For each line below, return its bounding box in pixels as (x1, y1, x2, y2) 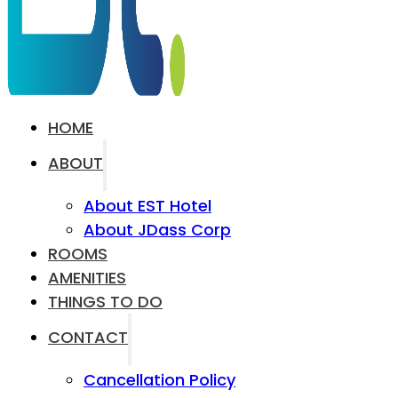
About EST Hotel (84, 195, 211, 217)
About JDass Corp (84, 219, 231, 241)
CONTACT (48, 326, 128, 348)
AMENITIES (48, 267, 126, 289)
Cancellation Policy (84, 369, 235, 391)
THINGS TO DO (48, 291, 163, 313)
